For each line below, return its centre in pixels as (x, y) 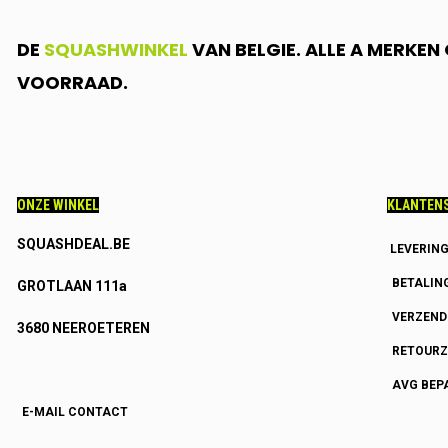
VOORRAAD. (72, 82)
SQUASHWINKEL (115, 49)
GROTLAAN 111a (71, 286)
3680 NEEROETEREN (83, 328)
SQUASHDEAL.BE (73, 244)
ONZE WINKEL (57, 205)
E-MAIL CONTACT (74, 412)
